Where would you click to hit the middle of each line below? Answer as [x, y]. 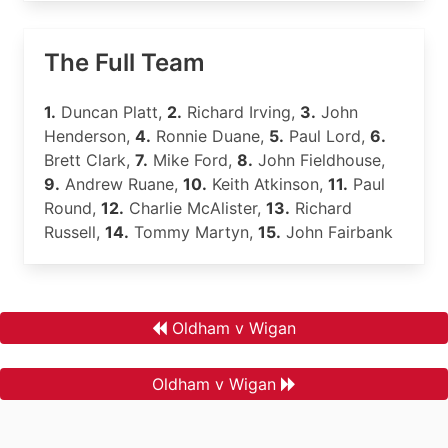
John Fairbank [337, 232]
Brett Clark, [89, 160]
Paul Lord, [327, 136]
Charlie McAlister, [195, 208]
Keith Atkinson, [267, 184]
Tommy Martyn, [193, 232]
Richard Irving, [241, 112]
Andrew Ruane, [121, 184]
